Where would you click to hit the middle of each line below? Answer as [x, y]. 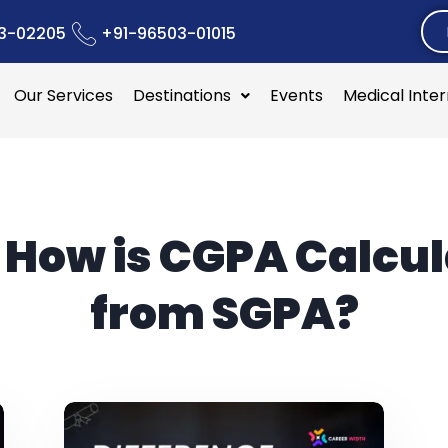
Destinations [182, 95]
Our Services [64, 95]
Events [297, 95]
